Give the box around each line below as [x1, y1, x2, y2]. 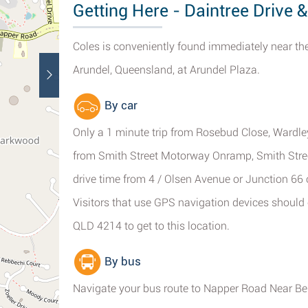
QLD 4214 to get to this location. [73, 219, 230, 232]
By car [102, 98, 137, 113]
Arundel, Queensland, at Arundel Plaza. [73, 63, 260, 76]
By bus [102, 254, 141, 269]
